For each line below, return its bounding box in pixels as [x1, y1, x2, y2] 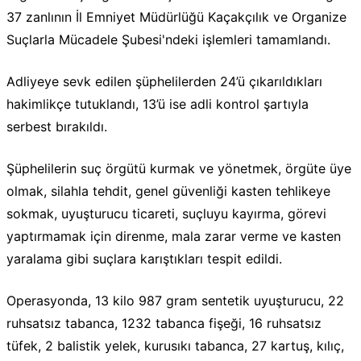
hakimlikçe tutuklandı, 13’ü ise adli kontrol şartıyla [6, 96, 309, 113]
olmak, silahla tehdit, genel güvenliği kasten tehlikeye [6, 183, 330, 200]
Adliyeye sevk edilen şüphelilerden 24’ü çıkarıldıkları [6, 73, 322, 90]
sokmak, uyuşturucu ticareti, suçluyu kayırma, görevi [6, 205, 326, 222]
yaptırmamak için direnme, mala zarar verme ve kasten [6, 228, 341, 245]
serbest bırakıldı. [6, 118, 107, 135]
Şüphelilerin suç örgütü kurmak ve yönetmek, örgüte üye [6, 160, 351, 177]
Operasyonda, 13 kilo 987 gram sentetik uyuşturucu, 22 [6, 293, 344, 309]
